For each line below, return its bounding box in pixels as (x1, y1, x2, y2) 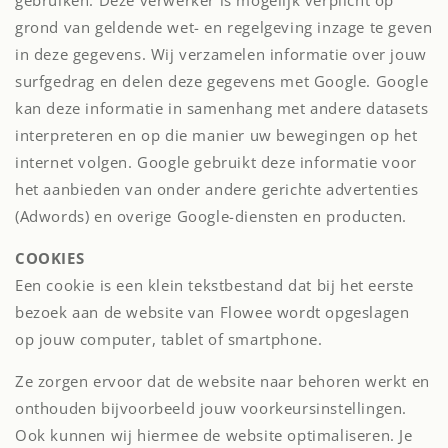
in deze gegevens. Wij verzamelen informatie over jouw (15, 44, 427, 64)
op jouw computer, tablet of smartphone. (15, 329, 323, 349)
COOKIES (15, 248, 85, 268)
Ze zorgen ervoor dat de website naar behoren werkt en (15, 371, 430, 391)
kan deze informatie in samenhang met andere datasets (15, 98, 429, 118)
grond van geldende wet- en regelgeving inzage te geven (15, 17, 433, 37)
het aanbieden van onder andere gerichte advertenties (15, 179, 419, 199)
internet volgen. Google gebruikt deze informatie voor (15, 152, 417, 172)
